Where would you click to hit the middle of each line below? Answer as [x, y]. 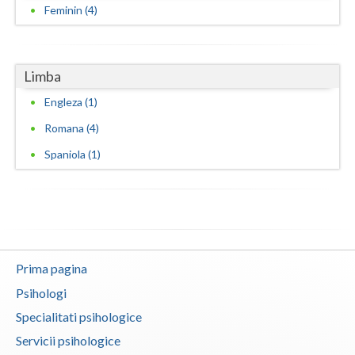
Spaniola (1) [73, 155]
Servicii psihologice [68, 341]
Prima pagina [52, 269]
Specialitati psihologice [79, 317]
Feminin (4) [71, 10]
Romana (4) [72, 128]
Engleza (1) [71, 102]
